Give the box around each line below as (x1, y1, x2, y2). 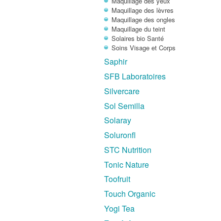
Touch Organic (104, 188, 156, 200)
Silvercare (104, 85, 140, 97)
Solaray (104, 114, 132, 126)
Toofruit (104, 173, 131, 185)
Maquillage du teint (111, 24, 166, 34)
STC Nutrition (104, 144, 152, 155)
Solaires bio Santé (111, 33, 164, 43)
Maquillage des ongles (111, 14, 176, 24)
